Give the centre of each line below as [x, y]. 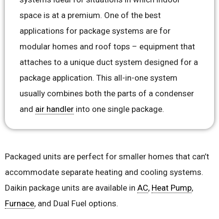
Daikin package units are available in [71, 188]
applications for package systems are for [95, 31]
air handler [55, 109]
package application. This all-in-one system [99, 78]
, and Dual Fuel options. [76, 204]
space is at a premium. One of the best [90, 15]
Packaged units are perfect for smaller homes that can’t [107, 157]
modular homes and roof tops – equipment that [107, 47]
